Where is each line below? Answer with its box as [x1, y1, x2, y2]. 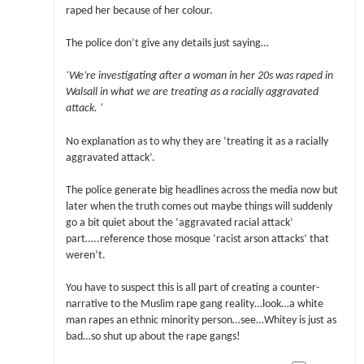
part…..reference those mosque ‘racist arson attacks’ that [65, 233, 329, 245]
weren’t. [65, 249, 106, 261]
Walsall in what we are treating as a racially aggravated [65, 87, 318, 98]
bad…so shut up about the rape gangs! [65, 331, 240, 343]
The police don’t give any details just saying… [65, 38, 269, 50]
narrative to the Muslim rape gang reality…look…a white [65, 299, 323, 310]
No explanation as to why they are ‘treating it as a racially [65, 136, 328, 147]
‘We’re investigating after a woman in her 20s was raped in [65, 71, 333, 82]
